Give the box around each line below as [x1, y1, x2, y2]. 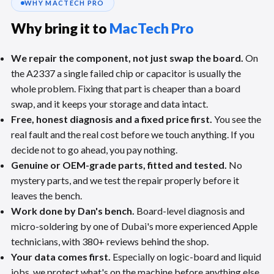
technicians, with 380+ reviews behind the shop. [11, 235, 209, 247]
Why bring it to [11, 20, 109, 37]
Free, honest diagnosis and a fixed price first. [11, 113, 212, 125]
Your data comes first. [11, 251, 111, 262]
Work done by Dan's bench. [11, 205, 135, 217]
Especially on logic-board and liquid [111, 251, 261, 262]
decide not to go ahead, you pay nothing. [11, 144, 177, 155]
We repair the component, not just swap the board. [11, 52, 243, 64]
